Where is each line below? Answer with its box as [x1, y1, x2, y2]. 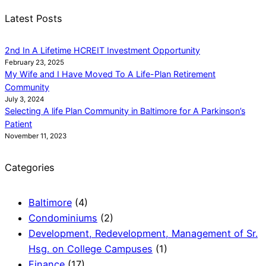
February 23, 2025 [5, 58, 64, 67]
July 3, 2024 [5, 95, 44, 104]
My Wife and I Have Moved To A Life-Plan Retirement [5, 69, 216, 80]
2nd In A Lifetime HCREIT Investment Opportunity [5, 45, 200, 56]
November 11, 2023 [5, 132, 66, 141]
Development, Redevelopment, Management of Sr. [28, 227, 258, 239]
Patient [5, 119, 32, 129]
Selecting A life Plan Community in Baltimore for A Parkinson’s [5, 106, 245, 116]
